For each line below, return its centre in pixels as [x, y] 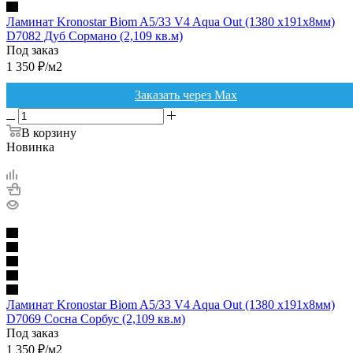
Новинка [30, 147]
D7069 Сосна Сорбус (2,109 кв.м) [96, 318]
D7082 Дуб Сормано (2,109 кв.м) [95, 35]
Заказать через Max [186, 95]
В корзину [49, 132]
